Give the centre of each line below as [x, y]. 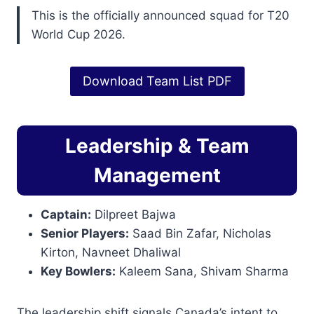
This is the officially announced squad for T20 [161, 15]
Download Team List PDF [157, 81]
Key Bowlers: [78, 272]
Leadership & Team [157, 146]
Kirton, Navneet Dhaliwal [111, 253]
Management [157, 176]
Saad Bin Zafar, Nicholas [200, 234]
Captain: [66, 215]
